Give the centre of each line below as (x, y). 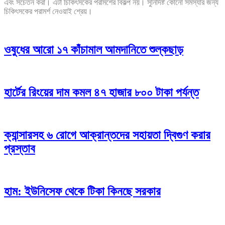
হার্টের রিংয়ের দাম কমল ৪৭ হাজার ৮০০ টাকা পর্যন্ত (101, 93)
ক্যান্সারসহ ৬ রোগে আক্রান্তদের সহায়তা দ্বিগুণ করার (107, 135)
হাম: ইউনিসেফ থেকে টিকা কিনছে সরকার (82, 191)
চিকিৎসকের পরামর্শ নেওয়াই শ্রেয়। (48, 12)
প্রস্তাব (20, 149)
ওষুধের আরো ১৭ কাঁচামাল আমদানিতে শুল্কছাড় (94, 50)
